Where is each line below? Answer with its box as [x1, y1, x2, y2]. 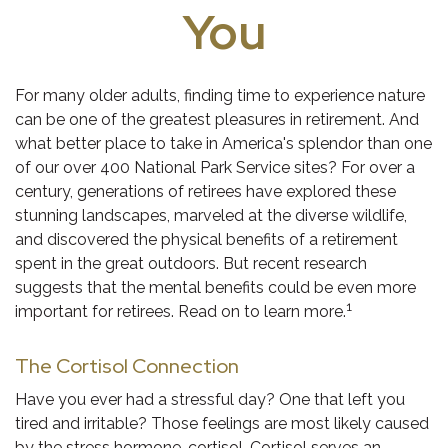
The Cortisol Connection [15, 353, 239, 379]
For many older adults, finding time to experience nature [15, 86, 425, 105]
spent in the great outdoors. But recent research [15, 254, 367, 273]
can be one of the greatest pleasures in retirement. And [15, 110, 419, 129]
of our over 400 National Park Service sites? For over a [15, 158, 415, 177]
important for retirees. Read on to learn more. [15, 302, 346, 321]
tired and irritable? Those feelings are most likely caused [15, 414, 429, 433]
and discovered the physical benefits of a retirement [15, 230, 398, 249]
